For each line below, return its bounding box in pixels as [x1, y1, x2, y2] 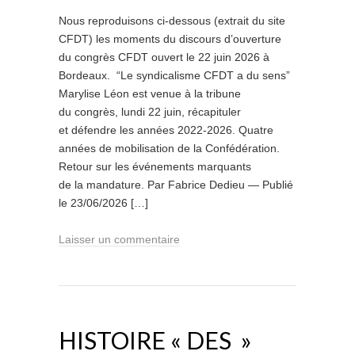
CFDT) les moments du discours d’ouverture [59, 32, 281, 45]
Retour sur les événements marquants [59, 160, 251, 173]
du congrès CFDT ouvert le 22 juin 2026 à [59, 51, 269, 63]
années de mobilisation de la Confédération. [59, 142, 280, 155]
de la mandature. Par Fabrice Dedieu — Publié [59, 178, 293, 191]
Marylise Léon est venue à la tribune [59, 87, 241, 100]
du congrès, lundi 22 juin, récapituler [59, 105, 241, 118]
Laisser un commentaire [59, 233, 180, 246]
